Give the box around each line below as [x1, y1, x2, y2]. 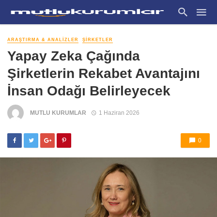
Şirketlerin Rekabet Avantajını [7, 65, 200, 81]
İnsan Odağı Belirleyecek [7, 83, 170, 99]
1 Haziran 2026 [98, 109, 139, 116]
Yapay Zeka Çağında [7, 48, 140, 64]
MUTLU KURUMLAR [30, 109, 86, 116]
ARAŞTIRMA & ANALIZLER [7, 37, 78, 42]
